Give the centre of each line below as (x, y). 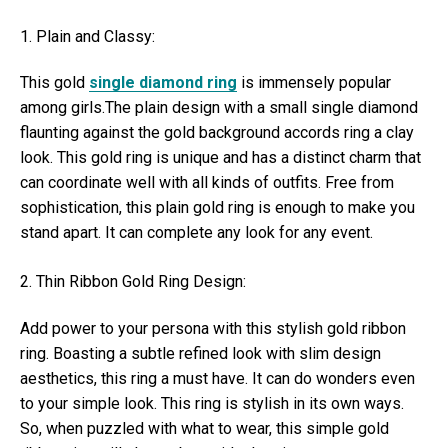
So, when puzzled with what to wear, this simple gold (204, 428)
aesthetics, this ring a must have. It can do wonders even (217, 378)
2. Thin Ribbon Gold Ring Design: (133, 282)
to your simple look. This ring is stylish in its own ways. (212, 403)
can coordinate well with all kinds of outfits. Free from (207, 183)
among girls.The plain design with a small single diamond (219, 108)
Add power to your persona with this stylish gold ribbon (213, 328)
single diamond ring (163, 83)
